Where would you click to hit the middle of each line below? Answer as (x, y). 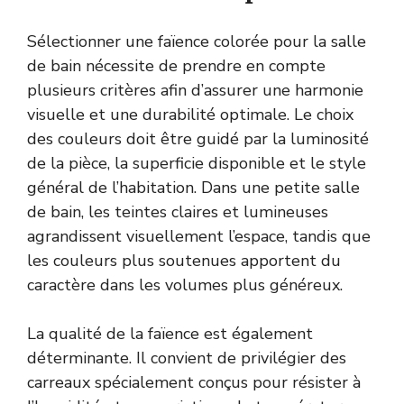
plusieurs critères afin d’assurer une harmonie (195, 90)
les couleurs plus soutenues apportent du (184, 260)
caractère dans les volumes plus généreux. (185, 285)
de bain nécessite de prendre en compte (176, 65)
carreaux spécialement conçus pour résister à (194, 382)
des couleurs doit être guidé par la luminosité (198, 138)
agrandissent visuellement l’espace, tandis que (199, 236)
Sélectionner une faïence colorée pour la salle (197, 41)
